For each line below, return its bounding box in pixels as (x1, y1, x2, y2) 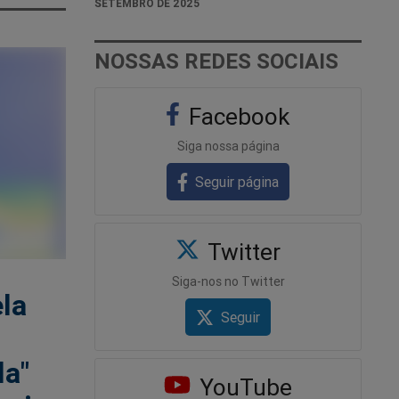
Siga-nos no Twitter (171, 273, 285, 289)
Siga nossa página (176, 137, 280, 154)
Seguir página (195, 172, 280, 191)
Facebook (183, 102, 291, 131)
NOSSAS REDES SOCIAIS (94, 47, 338, 74)
